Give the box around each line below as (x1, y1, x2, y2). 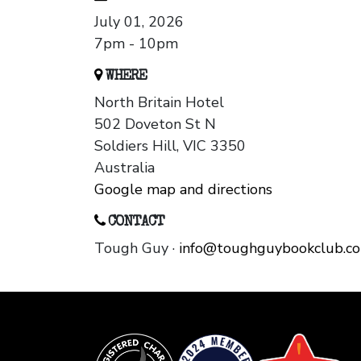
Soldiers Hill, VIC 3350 (94, 136, 246, 156)
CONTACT (105, 215, 164, 230)
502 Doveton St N (94, 114, 216, 135)
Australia (94, 158, 155, 178)
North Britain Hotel (94, 93, 224, 113)
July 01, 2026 (94, 12, 184, 32)
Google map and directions (94, 180, 272, 200)
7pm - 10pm (94, 34, 178, 54)
